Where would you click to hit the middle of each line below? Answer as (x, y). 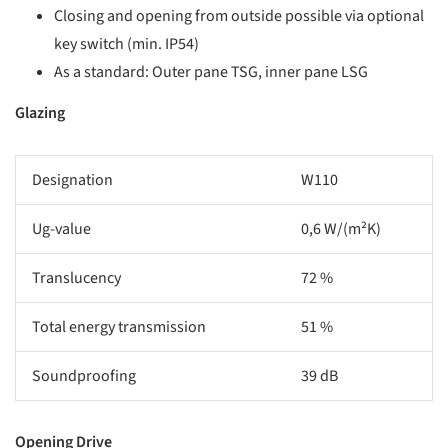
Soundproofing (84, 375)
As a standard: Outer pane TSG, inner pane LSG (211, 71)
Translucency (76, 277)
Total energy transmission (119, 326)
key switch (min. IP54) (127, 43)
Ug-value (61, 228)
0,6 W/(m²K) (341, 228)
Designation (72, 179)
